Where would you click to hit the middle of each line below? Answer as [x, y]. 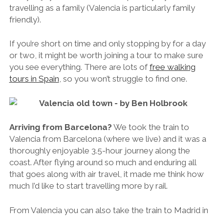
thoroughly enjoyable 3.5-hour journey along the [99, 151]
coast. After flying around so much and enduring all [102, 163]
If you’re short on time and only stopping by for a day [107, 44]
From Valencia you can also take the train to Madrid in [109, 210]
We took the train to [150, 127]
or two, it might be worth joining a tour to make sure [106, 55]
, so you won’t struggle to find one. [123, 79]
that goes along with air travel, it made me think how [106, 174]
